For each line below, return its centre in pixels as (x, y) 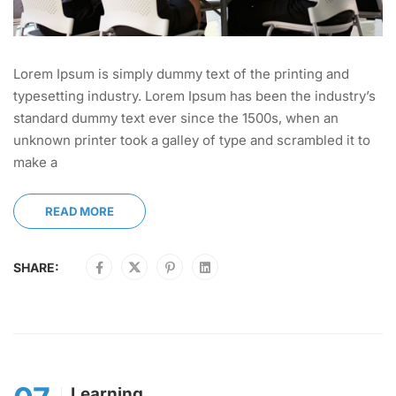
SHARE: (36, 267)
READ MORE (80, 211)
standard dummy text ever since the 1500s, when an (176, 118)
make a (35, 162)
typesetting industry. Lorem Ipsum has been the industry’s (194, 95)
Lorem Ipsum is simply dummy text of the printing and (181, 73)
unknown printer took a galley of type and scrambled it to (192, 140)
